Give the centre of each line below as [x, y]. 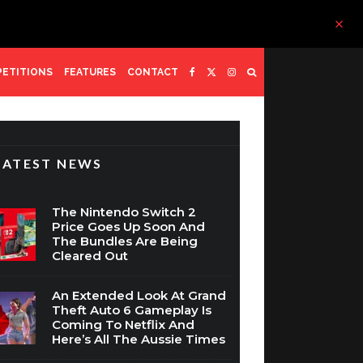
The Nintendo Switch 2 [124, 212]
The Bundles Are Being [125, 241]
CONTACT [153, 72]
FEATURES [90, 72]
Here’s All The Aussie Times [139, 339]
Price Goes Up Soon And [129, 226]
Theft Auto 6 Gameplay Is [132, 310]
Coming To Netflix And [124, 325]
